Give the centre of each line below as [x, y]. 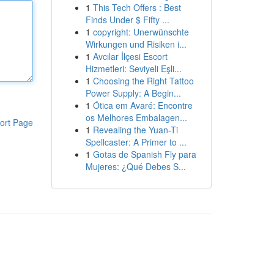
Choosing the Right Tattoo [143, 81]
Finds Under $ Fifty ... [127, 20]
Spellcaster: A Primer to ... [136, 142]
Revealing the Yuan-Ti [135, 130]
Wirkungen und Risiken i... [136, 44]
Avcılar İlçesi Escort [130, 56]
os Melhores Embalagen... [136, 117]
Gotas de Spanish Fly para [144, 154]
